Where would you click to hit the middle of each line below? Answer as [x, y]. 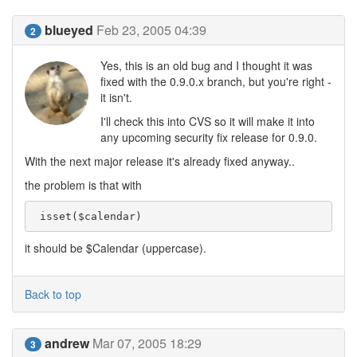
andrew [67, 343]
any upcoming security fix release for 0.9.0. [209, 137]
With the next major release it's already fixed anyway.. [160, 161]
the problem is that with [83, 185]
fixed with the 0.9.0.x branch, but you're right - [216, 81]
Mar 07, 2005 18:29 [147, 343]
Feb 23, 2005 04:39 [151, 30]
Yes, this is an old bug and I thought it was [206, 65]
